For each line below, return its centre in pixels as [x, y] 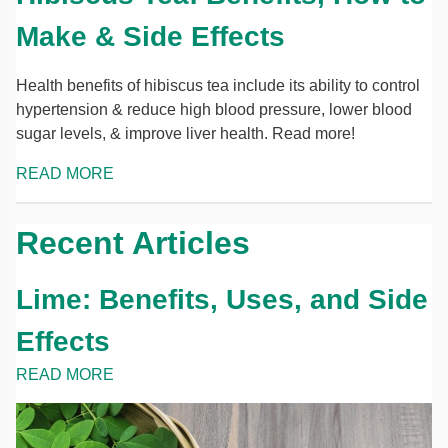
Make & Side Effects [150, 36]
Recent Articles [133, 243]
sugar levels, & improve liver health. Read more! [185, 133]
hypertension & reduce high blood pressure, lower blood [214, 109]
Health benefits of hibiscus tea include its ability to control [218, 85]
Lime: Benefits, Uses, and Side [222, 299]
